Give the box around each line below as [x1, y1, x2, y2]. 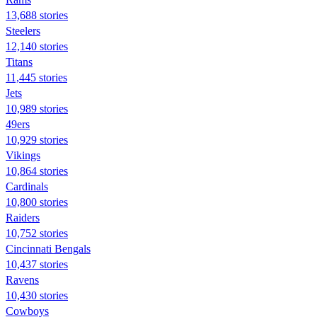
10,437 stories [6, 258, 68, 270]
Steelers [6, 24, 40, 37]
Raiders [6, 211, 40, 224]
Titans [6, 55, 33, 68]
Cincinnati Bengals [6, 242, 91, 255]
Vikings [6, 149, 40, 161]
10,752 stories [6, 226, 68, 239]
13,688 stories [6, 8, 68, 21]
